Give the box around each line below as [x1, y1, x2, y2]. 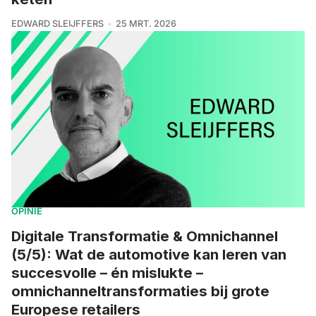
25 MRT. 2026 [115, 18, 176, 29]
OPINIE [11, 205, 42, 217]
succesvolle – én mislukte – [11, 263, 203, 281]
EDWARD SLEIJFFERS [11, 18, 104, 29]
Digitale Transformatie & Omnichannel [11, 226, 278, 245]
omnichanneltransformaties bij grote [11, 281, 269, 300]
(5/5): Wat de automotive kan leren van [11, 245, 286, 263]
